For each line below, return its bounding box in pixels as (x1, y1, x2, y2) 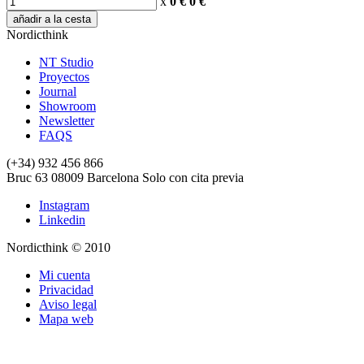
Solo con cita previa (142, 171, 244, 185)
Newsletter (39, 114, 94, 128)
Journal (39, 84, 76, 99)
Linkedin (39, 213, 85, 227)
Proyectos (39, 70, 89, 84)
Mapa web (39, 312, 93, 327)
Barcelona (87, 171, 139, 185)
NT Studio (39, 55, 93, 70)
